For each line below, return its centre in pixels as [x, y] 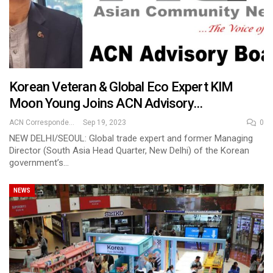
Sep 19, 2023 [105, 123]
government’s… [39, 163]
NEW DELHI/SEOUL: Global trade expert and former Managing [131, 139]
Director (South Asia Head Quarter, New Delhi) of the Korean [129, 151]
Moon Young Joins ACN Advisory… [106, 104]
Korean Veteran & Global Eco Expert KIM [121, 87]
